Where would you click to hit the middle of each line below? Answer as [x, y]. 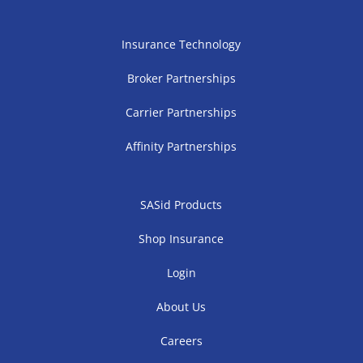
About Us [181, 307]
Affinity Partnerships [181, 146]
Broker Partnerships [181, 78]
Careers [181, 341]
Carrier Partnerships [181, 112]
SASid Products [181, 205]
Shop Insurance [181, 239]
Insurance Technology [181, 44]
